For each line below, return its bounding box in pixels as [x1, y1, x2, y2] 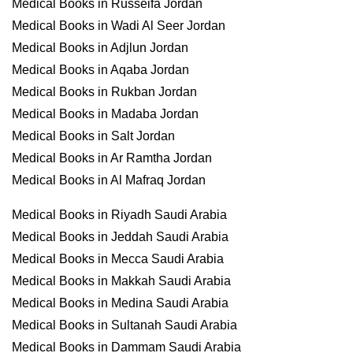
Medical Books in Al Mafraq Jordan [12, 173, 206, 187]
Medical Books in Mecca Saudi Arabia [12, 252, 224, 266]
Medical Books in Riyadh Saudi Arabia [12, 208, 227, 221]
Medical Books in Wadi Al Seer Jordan [12, 19, 225, 32]
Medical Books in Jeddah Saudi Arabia [12, 230, 229, 243]
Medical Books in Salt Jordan [12, 129, 175, 143]
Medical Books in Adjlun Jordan [12, 41, 188, 54]
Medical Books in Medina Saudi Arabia [12, 296, 229, 310]
